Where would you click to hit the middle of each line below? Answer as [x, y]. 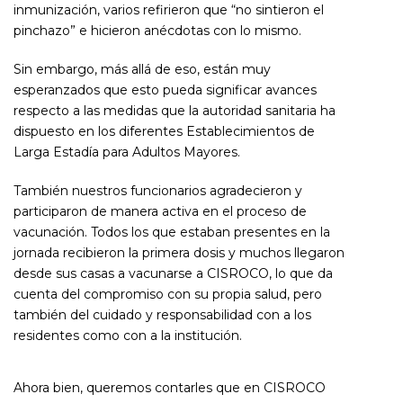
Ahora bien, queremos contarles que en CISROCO [170, 387]
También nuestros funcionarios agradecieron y [158, 190]
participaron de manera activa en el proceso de [160, 211]
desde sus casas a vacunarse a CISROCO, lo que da [173, 273]
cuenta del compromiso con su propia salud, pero [168, 294]
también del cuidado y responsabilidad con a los [162, 314]
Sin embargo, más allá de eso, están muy [142, 69]
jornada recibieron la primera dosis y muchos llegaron [179, 252]
